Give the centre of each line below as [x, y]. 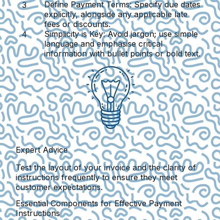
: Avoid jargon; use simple [151, 34]
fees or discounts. [77, 24]
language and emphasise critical [103, 43]
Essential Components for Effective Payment [99, 203]
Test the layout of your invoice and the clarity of [106, 167]
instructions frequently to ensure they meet [96, 177]
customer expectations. [59, 187]
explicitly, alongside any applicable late [116, 14]
